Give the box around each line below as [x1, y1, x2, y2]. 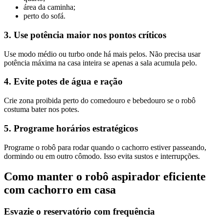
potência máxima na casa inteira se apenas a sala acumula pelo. [4, 58, 197, 67]
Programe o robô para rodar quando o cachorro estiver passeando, [4, 143, 206, 152]
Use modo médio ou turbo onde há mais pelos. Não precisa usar [4, 49, 200, 58]
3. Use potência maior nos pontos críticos [4, 29, 166, 40]
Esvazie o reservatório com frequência [4, 206, 155, 217]
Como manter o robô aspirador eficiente [4, 170, 206, 183]
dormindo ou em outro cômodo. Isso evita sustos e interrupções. [4, 152, 200, 160]
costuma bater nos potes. [4, 105, 79, 114]
